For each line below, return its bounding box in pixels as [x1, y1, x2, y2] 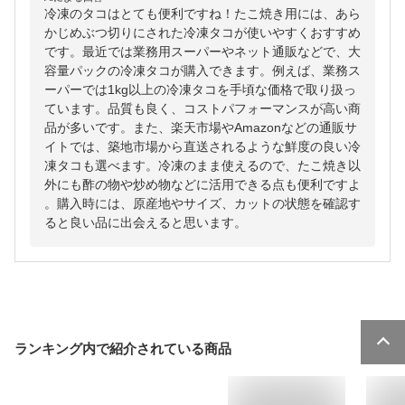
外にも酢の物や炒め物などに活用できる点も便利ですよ [44, 177, 361, 193]
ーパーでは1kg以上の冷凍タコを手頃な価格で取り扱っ [44, 82, 356, 98]
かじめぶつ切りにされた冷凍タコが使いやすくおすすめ [44, 25, 361, 41]
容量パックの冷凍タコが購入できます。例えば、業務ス [44, 63, 361, 79]
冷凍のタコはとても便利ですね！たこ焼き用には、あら [44, 6, 361, 22]
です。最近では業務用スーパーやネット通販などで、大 [44, 44, 361, 60]
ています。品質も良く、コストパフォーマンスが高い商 [44, 101, 361, 117]
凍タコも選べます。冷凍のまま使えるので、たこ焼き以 [44, 158, 361, 174]
